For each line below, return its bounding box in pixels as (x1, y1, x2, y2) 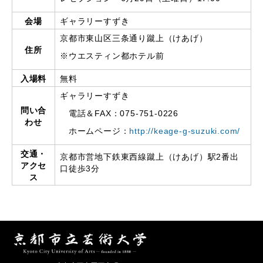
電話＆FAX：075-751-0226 (60, 109, 178, 118)
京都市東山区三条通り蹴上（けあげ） (60, 33, 208, 43)
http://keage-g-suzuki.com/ (129, 126, 241, 136)
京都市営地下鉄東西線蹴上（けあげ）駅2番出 (60, 152, 239, 161)
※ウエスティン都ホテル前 (60, 51, 164, 60)
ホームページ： (60, 126, 130, 136)
